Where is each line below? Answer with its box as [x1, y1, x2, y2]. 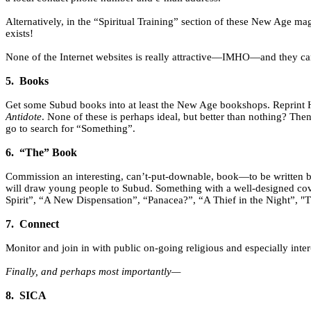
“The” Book [19, 146, 77, 159]
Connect [19, 218, 59, 230]
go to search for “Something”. [6, 123, 135, 135]
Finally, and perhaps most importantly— [6, 266, 180, 278]
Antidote [6, 111, 42, 123]
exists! [6, 28, 33, 40]
